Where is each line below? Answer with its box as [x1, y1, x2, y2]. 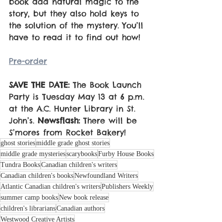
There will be [80, 115, 140, 126]
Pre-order [9, 56, 47, 66]
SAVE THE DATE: [9, 80, 69, 90]
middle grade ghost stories [36, 139, 110, 147]
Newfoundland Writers [74, 172, 138, 180]
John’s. [9, 115, 38, 126]
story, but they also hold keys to [9, 8, 142, 19]
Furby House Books [98, 150, 154, 158]
